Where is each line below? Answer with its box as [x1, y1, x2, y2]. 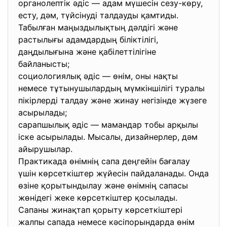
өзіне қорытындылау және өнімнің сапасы [18, 180, 188, 191]
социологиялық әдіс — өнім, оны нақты [18, 71, 178, 81]
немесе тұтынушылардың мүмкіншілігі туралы [18, 83, 205, 93]
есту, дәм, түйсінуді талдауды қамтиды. [18, 10, 178, 20]
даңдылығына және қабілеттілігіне [18, 47, 156, 57]
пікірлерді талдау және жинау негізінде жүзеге [18, 95, 207, 105]
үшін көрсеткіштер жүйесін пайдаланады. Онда [18, 168, 209, 178]
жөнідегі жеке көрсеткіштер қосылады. [18, 193, 180, 203]
